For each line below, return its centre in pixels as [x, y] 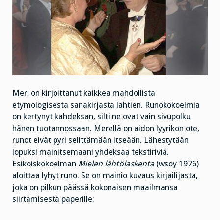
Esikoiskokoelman [45, 164]
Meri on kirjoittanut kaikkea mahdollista [84, 93]
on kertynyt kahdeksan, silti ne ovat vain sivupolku [101, 117]
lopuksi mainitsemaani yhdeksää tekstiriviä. [91, 152]
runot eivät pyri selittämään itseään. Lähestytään [100, 140]
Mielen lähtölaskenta [116, 164]
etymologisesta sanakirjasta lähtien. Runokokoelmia [106, 105]
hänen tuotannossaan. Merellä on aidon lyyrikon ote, [106, 129]
